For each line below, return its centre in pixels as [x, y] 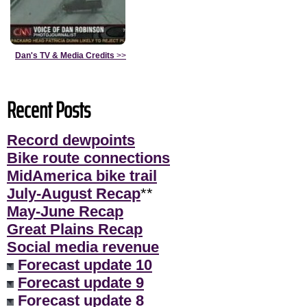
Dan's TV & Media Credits [65, 55]
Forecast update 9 [81, 282]
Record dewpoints [71, 140]
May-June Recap [65, 211]
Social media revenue [83, 247]
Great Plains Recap [75, 229]
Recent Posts [49, 110]
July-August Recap [74, 193]
